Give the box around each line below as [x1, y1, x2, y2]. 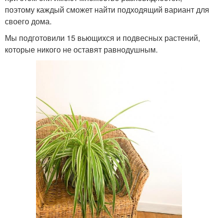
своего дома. [5, 15, 52, 27]
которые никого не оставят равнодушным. [5, 43, 158, 55]
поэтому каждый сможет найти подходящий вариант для [5, 3, 209, 15]
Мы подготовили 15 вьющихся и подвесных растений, [5, 32, 200, 43]
